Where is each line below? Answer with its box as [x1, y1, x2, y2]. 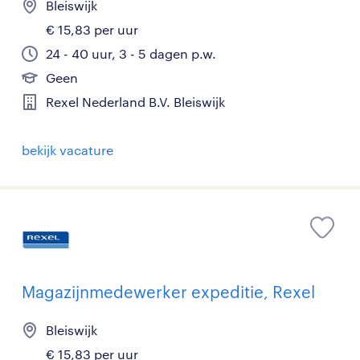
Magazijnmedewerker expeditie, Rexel [22, 281, 315, 301]
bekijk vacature [22, 141, 113, 157]
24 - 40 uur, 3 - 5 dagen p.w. [46, 45, 216, 61]
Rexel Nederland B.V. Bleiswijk [46, 93, 225, 109]
